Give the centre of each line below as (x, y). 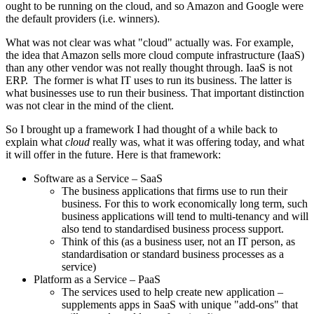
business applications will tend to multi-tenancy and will (185, 217)
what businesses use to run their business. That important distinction (155, 93)
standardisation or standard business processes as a (173, 254)
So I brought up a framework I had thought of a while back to (142, 130)
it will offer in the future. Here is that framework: (113, 155)
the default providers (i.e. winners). (83, 19)
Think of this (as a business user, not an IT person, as (178, 242)
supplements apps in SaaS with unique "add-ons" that (180, 305)
